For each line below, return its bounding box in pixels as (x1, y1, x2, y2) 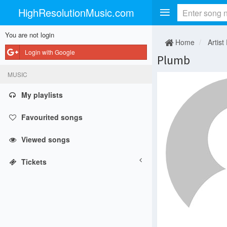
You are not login (5, 30, 54, 40)
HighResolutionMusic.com (18, 5, 134, 20)
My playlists (21, 90, 63, 100)
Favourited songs (21, 112, 83, 122)
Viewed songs (21, 134, 70, 144)
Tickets (21, 157, 47, 167)
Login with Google (25, 48, 75, 56)
